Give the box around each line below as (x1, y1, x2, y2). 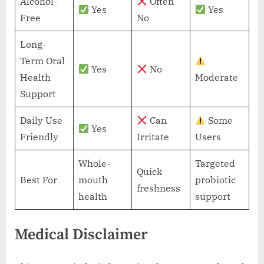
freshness (137, 182, 180, 194)
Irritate (137, 131, 169, 143)
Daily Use (20, 114, 62, 127)
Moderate (195, 71, 238, 84)
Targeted (195, 157, 235, 170)
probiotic (195, 174, 236, 186)
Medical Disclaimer (15, 225, 147, 245)
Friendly (20, 131, 58, 143)
